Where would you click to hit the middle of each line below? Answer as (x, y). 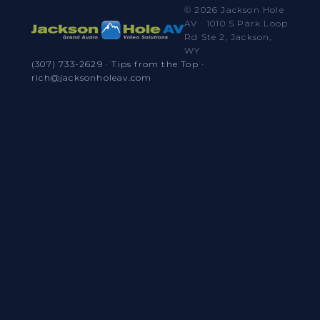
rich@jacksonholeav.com (92, 77)
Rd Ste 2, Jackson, (228, 37)
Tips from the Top (155, 64)
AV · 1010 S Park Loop (236, 23)
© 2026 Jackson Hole (234, 10)
